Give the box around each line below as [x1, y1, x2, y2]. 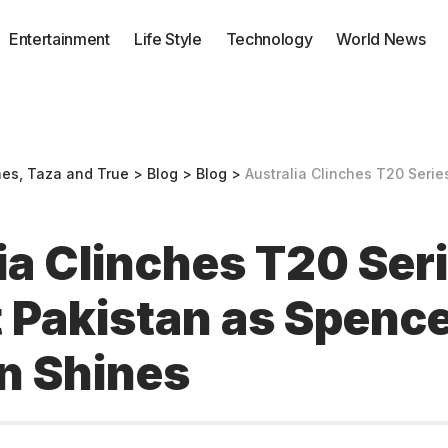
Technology [225, 29, 313, 49]
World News [336, 29, 426, 49]
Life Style [133, 29, 202, 49]
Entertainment [9, 29, 110, 49]
